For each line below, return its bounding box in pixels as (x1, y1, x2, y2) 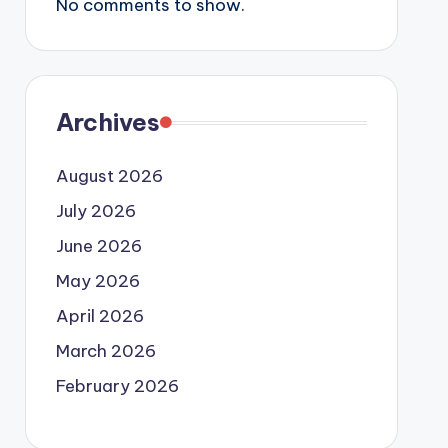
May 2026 (55, 270, 140, 292)
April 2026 (55, 305, 144, 327)
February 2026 (55, 375, 179, 397)
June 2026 (55, 235, 142, 257)
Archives (55, 107, 160, 137)
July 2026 (55, 200, 136, 222)
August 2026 (55, 165, 163, 187)
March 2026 (55, 340, 156, 362)
